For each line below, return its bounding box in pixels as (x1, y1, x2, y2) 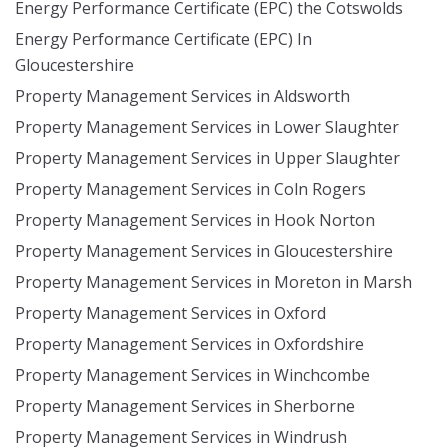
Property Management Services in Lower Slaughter (15, 116, 399, 138)
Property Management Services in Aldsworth (15, 85, 350, 107)
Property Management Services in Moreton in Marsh (15, 271, 412, 293)
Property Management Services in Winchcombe (15, 364, 370, 386)
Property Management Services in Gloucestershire (15, 240, 393, 262)
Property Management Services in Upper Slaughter (15, 147, 400, 169)
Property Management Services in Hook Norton (15, 209, 375, 231)
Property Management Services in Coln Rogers (15, 178, 366, 200)
